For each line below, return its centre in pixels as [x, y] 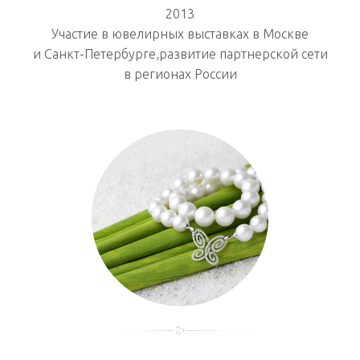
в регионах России [180, 74]
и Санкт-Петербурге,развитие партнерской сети [180, 53]
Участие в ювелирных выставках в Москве [180, 33]
